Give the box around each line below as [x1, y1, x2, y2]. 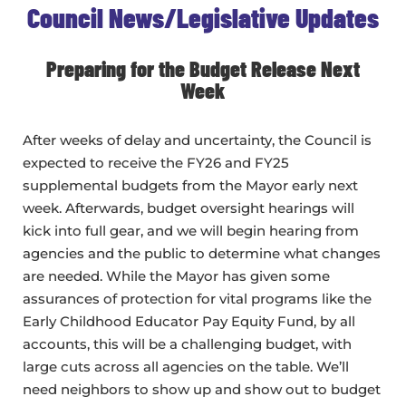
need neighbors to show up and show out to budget [23, 381, 381, 399]
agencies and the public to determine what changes [23, 245, 381, 263]
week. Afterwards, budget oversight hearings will [23, 199, 354, 217]
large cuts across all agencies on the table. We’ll [23, 358, 349, 376]
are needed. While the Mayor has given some [23, 267, 330, 285]
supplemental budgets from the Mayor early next [23, 177, 358, 195]
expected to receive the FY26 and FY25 [23, 154, 289, 172]
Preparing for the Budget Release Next [46, 55, 360, 82]
